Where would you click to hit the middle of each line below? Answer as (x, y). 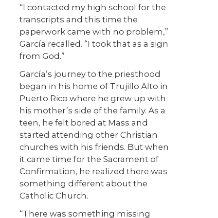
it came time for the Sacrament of (89, 159)
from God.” (42, 56)
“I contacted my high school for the (93, 8)
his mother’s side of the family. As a (92, 111)
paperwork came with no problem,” (94, 32)
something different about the (83, 184)
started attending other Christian (89, 135)
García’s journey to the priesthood (90, 74)
